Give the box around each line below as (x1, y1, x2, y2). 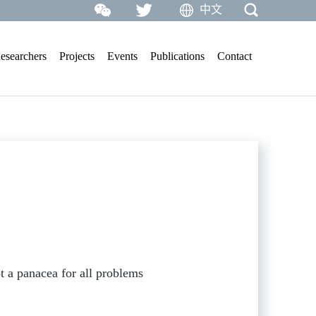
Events (107, 50, 138, 62)
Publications (150, 50, 205, 62)
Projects (59, 50, 95, 62)
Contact (217, 50, 252, 62)
